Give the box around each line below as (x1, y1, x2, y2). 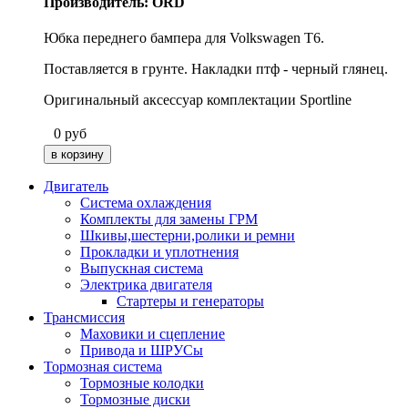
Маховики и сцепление (80, 325, 225, 342)
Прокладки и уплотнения (80, 243, 239, 260)
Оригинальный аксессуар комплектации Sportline (44, 91, 352, 107)
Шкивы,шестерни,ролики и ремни (80, 227, 295, 243)
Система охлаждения (80, 194, 211, 210)
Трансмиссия (44, 309, 125, 325)
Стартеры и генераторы (117, 292, 264, 309)
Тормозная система (44, 358, 162, 374)
